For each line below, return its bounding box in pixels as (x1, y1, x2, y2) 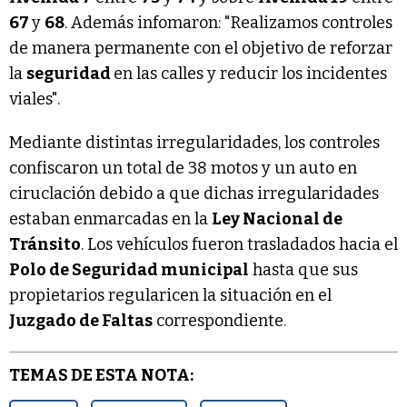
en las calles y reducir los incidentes (114, 63, 387, 84)
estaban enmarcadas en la (9, 208, 212, 229)
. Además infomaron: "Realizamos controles (65, 12, 392, 33)
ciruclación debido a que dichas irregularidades (9, 183, 379, 203)
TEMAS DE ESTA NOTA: (9, 364, 194, 385)
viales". (9, 88, 60, 109)
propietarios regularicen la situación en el (9, 284, 332, 305)
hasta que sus (249, 259, 358, 280)
